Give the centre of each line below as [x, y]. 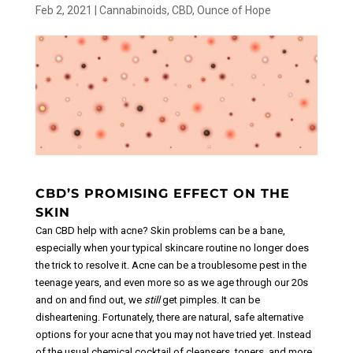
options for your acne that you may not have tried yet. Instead [173, 335]
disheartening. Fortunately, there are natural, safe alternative [169, 318]
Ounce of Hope [234, 11]
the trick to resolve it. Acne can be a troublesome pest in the [171, 266]
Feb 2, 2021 [63, 11]
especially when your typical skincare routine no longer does [172, 248]
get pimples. [190, 300]
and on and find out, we [89, 300]
